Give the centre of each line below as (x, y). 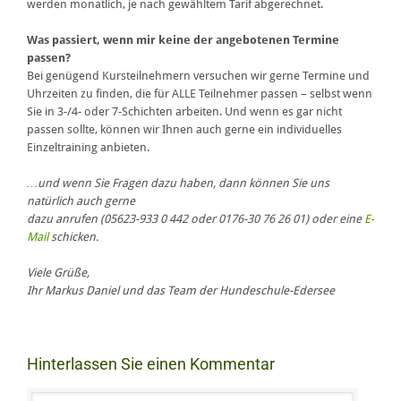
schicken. (73, 237)
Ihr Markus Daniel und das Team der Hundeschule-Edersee (181, 291)
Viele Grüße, (58, 273)
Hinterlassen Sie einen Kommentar (151, 364)
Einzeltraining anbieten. (88, 148)
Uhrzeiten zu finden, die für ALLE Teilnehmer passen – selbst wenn (200, 94)
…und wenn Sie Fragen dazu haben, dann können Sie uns (178, 183)
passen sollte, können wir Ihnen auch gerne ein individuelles (184, 130)
